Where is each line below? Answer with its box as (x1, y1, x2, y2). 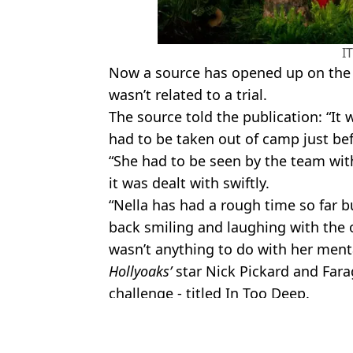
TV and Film (266, 321, 334, 339)
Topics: (109, 321, 153, 339)
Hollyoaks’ (109, 261, 172, 281)
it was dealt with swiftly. (109, 173, 269, 192)
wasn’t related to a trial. (109, 84, 267, 104)
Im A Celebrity (177, 321, 259, 339)
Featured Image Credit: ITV (109, 303, 268, 321)
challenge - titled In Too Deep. (109, 283, 310, 303)
